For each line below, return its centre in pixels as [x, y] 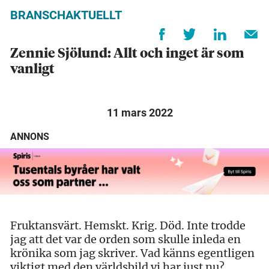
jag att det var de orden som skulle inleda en [125, 239]
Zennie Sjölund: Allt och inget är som [127, 54]
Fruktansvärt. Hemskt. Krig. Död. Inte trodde [128, 225]
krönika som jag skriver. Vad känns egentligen [132, 253]
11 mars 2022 [140, 113]
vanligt [32, 70]
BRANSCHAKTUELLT [66, 15]
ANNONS [30, 137]
